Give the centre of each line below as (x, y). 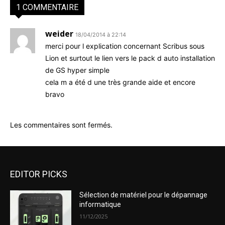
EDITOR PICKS (39, 174)
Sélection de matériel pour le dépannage (144, 195)
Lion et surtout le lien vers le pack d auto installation (130, 58)
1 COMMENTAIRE (47, 7)
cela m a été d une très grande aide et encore (120, 82)
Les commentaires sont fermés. (61, 125)
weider (59, 33)
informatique (100, 204)
